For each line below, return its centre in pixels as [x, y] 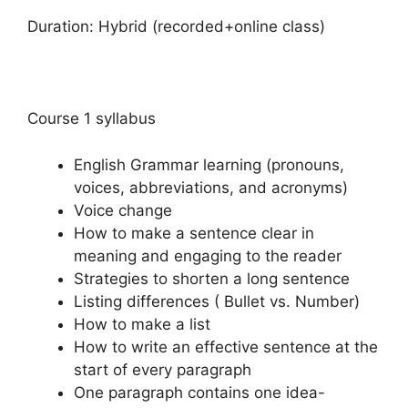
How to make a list [142, 324]
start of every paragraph [163, 369]
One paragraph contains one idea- [199, 392]
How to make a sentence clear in [194, 233]
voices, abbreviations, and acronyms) [211, 187]
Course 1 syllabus [92, 119]
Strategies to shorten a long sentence [212, 278]
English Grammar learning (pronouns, [209, 164]
